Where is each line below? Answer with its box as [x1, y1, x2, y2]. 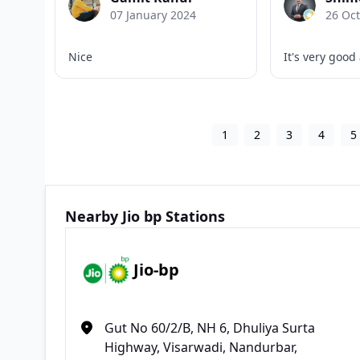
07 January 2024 [110, 6, 196, 22]
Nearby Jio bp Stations [65, 206, 225, 226]
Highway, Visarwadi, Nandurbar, [104, 337, 297, 356]
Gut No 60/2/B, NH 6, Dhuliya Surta [104, 318, 315, 337]
